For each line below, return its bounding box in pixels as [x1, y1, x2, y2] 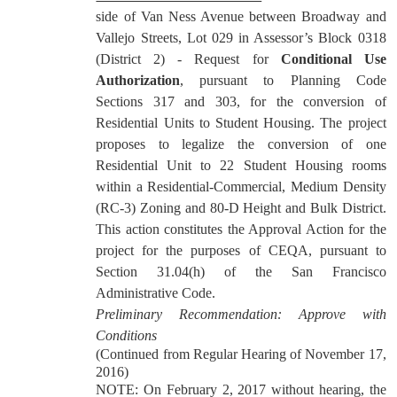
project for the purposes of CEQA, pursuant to [96, 243, 386, 258]
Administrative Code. [96, 285, 216, 300]
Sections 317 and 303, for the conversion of [96, 94, 386, 109]
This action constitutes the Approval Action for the [96, 222, 386, 237]
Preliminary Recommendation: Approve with [96, 307, 386, 322]
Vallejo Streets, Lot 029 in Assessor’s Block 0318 [96, 30, 386, 45]
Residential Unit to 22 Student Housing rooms [96, 158, 386, 173]
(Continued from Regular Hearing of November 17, [96, 346, 386, 362]
